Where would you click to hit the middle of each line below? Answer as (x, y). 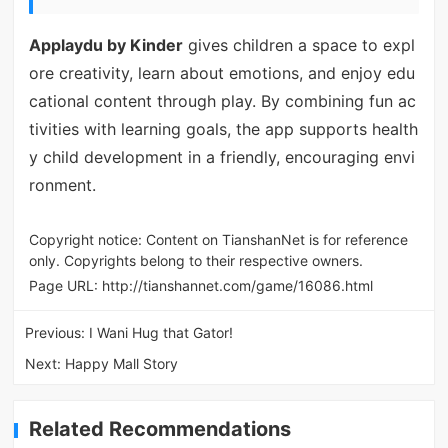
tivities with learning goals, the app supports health (223, 128)
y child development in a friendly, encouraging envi (221, 156)
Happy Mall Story (122, 363)
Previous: (57, 332)
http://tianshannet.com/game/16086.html (237, 285)
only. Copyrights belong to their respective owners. (195, 260)
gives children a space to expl (298, 44)
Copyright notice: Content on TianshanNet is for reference (218, 239)
